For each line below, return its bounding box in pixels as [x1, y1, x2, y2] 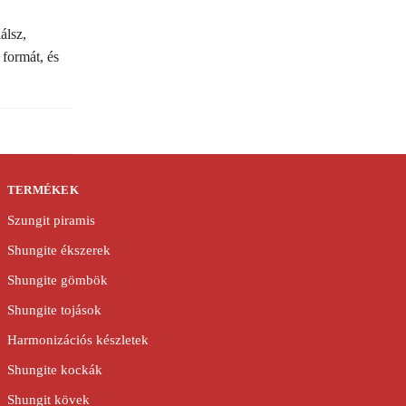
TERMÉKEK [6, 183, 80, 198]
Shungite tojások [6, 302, 101, 317]
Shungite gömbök [6, 272, 108, 287]
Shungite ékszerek [6, 242, 111, 257]
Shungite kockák [6, 362, 102, 377]
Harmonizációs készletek [6, 332, 149, 347]
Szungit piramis [6, 212, 95, 227]
